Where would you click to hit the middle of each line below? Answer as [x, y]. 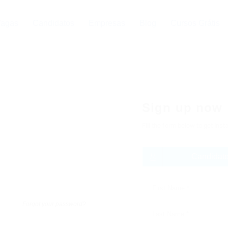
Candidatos [53, 23]
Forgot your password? [54, 204]
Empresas [107, 23]
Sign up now [182, 108]
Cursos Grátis [195, 23]
